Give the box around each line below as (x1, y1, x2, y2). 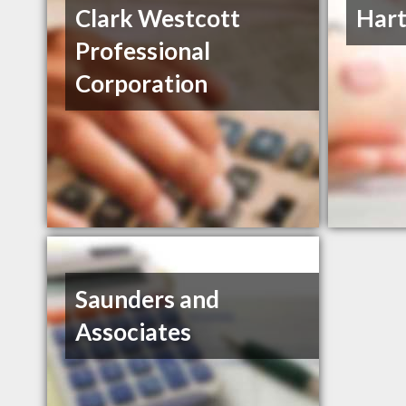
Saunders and (75, 285, 220, 314)
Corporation (75, 69, 208, 99)
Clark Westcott (75, 4, 241, 34)
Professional (75, 36, 211, 66)
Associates (75, 317, 192, 347)
